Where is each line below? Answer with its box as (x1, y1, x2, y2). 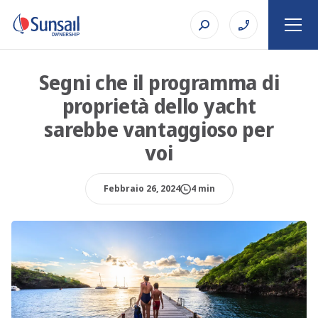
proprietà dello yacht (62, 92, 256, 119)
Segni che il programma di (38, 69, 280, 96)
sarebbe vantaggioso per (44, 116, 274, 143)
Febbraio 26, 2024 (103, 182, 180, 194)
